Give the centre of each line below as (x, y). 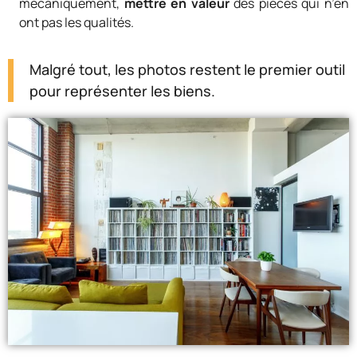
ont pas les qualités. (76, 22)
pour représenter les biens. (122, 91)
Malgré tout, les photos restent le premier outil (187, 70)
